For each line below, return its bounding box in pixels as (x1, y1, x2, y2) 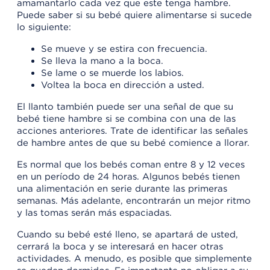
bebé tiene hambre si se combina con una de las (17, 113, 236, 125)
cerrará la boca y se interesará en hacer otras (17, 241, 223, 253)
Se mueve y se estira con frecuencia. (41, 43, 207, 55)
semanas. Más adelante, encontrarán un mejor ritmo (17, 195, 251, 207)
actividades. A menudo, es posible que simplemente (17, 253, 252, 265)
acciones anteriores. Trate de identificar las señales (17, 125, 248, 137)
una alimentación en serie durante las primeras (17, 183, 227, 195)
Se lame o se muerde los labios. (41, 67, 184, 79)
